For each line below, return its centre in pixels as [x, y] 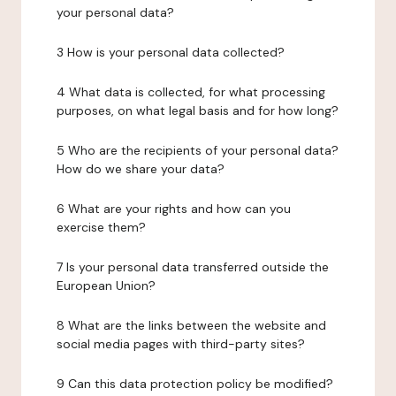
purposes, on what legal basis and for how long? [198, 110]
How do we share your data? [141, 169]
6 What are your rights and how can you [174, 209]
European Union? [106, 286]
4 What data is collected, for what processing [191, 92]
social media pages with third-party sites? [181, 344]
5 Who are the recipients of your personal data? [198, 150]
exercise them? [101, 227]
